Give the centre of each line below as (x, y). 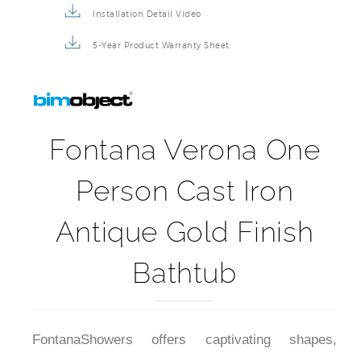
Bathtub (185, 273)
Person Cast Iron (185, 191)
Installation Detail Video (147, 14)
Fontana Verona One (185, 150)
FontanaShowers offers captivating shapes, (185, 340)
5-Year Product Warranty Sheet (161, 46)
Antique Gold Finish (185, 232)
